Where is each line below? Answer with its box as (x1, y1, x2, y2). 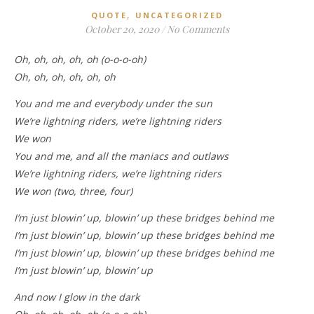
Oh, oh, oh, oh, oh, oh (14, 70, 116, 83)
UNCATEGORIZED (135, 10, 223, 20)
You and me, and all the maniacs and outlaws (14, 149, 228, 163)
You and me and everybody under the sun (14, 97, 212, 110)
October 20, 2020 (85, 22, 159, 36)
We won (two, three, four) (14, 184, 132, 198)
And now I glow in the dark (14, 290, 139, 303)
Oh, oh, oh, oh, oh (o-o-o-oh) (22, 53, 146, 66)
